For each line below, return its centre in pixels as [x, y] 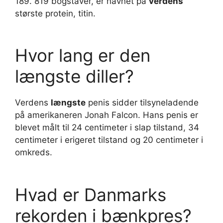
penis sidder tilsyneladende [142, 103]
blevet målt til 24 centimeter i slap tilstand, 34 [107, 128]
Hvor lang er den [83, 56]
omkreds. [34, 153]
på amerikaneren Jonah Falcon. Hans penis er [107, 115]
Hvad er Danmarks [91, 194]
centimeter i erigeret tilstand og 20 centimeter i [109, 140]
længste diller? [74, 76]
